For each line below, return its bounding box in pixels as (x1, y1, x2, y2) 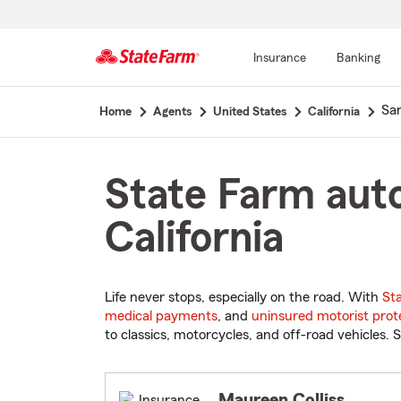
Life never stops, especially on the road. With (105, 290, 382, 305)
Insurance (252, 52, 306, 64)
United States (212, 106, 286, 118)
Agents (152, 106, 192, 118)
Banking (336, 52, 380, 64)
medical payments (105, 309, 218, 324)
